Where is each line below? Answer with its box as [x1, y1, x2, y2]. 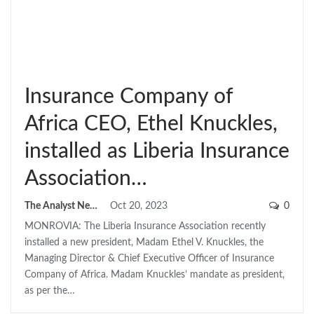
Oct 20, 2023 [110, 201, 168, 212]
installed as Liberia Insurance [25, 141, 289, 163]
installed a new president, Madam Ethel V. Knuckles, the [25, 238, 264, 248]
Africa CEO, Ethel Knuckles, [25, 114, 278, 135]
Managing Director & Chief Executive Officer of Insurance [25, 254, 274, 264]
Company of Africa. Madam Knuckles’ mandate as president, [25, 270, 285, 280]
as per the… [25, 286, 75, 296]
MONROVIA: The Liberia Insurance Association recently [25, 221, 266, 232]
